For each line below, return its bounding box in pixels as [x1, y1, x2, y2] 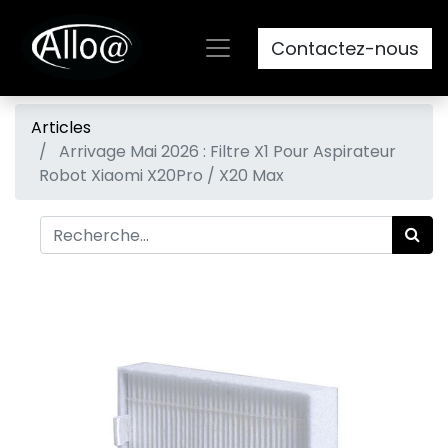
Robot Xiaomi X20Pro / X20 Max [39, 164, 284, 187]
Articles [31, 116, 91, 139]
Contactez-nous [271, 35, 419, 61]
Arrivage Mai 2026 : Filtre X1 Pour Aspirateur [59, 140, 396, 163]
